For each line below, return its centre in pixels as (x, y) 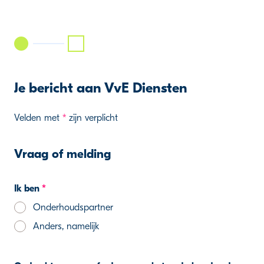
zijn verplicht (92, 118)
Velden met (38, 118)
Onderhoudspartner (73, 207)
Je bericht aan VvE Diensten (101, 88)
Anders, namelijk (66, 226)
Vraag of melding (62, 154)
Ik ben (28, 189)
